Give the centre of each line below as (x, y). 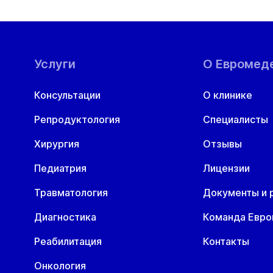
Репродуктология (77, 119)
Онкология (60, 266)
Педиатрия (60, 168)
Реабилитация (68, 241)
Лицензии (226, 168)
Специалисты (236, 119)
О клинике (228, 95)
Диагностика (65, 217)
